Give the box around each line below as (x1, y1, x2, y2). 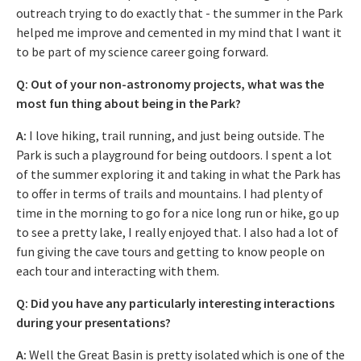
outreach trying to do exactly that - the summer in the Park (16, 4, 342, 21)
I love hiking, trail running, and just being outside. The (27, 127, 325, 143)
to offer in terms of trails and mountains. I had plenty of (16, 185, 323, 201)
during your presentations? (16, 313, 171, 330)
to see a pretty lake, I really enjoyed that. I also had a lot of (16, 223, 338, 240)
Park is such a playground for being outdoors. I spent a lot (16, 146, 332, 163)
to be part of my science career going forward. (16, 43, 268, 60)
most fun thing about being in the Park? (16, 94, 241, 111)
